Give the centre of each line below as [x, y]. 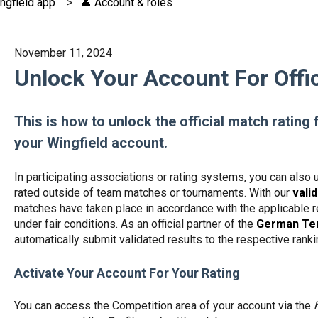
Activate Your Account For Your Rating [127, 273]
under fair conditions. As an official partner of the [133, 224]
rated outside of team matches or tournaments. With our [153, 192]
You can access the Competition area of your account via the [164, 306]
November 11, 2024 [63, 53]
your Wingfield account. [91, 143]
